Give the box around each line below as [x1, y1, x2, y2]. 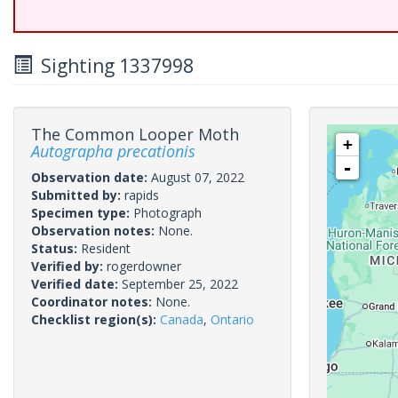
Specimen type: [31, 204, 133, 221]
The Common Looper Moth [31, 123, 239, 145]
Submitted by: [31, 187, 124, 203]
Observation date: [31, 169, 151, 186]
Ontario [211, 311, 254, 328]
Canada [160, 311, 203, 328]
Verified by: [31, 258, 107, 275]
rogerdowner [107, 258, 181, 275]
